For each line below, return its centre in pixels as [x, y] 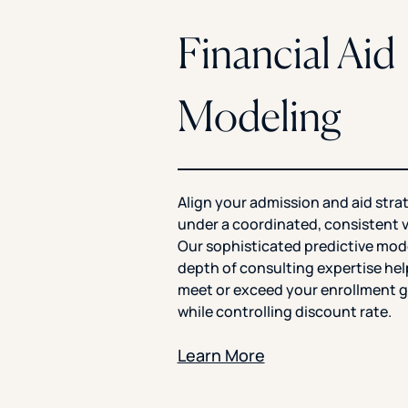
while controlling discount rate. [284, 311]
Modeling [259, 115]
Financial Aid [286, 52]
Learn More [221, 355]
